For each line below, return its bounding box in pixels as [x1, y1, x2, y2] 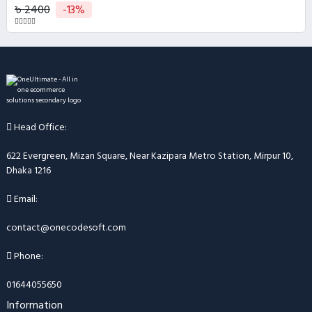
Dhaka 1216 [6, 162, 51, 178]
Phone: [11, 248, 43, 264]
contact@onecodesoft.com [6, 219, 126, 235]
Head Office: [11, 119, 67, 135]
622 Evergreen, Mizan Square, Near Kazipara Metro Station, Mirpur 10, [6, 148, 293, 164]
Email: [11, 191, 38, 207]
